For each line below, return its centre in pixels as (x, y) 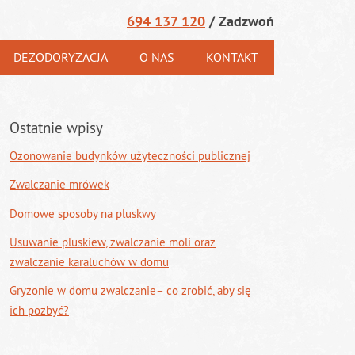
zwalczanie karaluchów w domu (89, 261)
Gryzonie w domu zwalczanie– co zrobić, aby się (130, 290)
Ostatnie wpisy (56, 128)
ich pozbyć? (39, 310)
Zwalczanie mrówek (59, 185)
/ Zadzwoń (240, 21)
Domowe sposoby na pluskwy (83, 213)
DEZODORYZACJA (61, 57)
